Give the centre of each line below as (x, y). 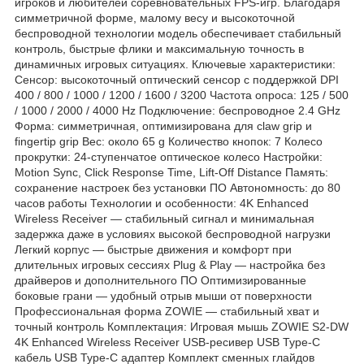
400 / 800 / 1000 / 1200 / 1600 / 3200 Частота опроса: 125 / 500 (182, 95)
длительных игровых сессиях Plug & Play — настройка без (170, 264)
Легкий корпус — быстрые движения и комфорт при (153, 249)
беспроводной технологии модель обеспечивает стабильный (178, 33)
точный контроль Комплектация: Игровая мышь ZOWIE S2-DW (182, 326)
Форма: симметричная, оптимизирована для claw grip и (163, 126)
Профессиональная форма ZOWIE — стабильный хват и (167, 311)
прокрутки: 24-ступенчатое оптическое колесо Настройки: (169, 156)
